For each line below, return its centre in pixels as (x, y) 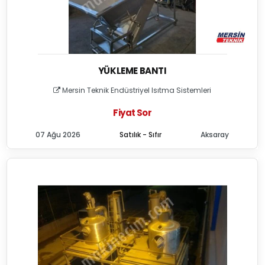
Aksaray (215, 135)
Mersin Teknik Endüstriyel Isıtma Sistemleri (136, 90)
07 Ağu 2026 (58, 135)
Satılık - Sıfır (141, 135)
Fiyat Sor (132, 113)
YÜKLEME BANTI (132, 71)
